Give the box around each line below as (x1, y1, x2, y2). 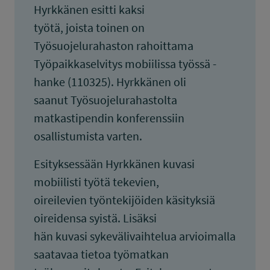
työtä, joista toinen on (34, 20, 145, 35)
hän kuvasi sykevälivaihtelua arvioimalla (34, 228, 236, 243)
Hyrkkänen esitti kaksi (34, 2, 145, 17)
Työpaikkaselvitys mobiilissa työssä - (34, 56, 216, 71)
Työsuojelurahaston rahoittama (34, 38, 193, 53)
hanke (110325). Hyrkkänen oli (34, 74, 186, 89)
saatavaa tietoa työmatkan (34, 246, 169, 262)
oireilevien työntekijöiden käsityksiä (34, 192, 215, 207)
